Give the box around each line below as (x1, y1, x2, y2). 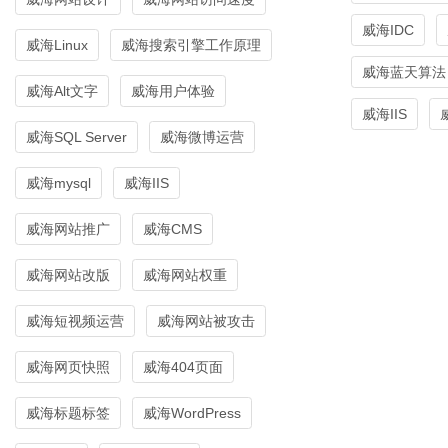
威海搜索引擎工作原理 (121, 37, 261, 54)
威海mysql (26, 174, 91, 191)
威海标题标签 (26, 404, 110, 421)
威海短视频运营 (26, 312, 124, 329)
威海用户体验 (131, 82, 215, 99)
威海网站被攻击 (157, 312, 255, 329)
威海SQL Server (26, 128, 127, 145)
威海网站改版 (26, 266, 110, 283)
